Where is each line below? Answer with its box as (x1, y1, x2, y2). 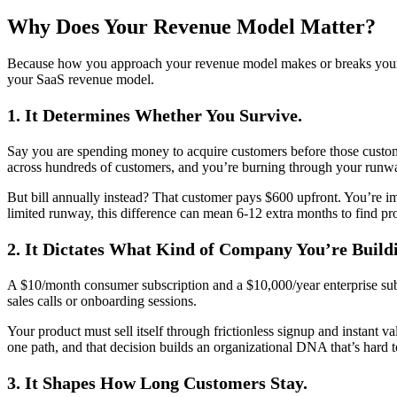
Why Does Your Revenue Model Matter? (7, 14, 376, 38)
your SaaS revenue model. (7, 72, 154, 88)
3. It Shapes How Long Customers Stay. (7, 373, 307, 393)
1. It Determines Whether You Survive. (7, 105, 307, 126)
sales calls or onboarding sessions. (7, 293, 197, 309)
